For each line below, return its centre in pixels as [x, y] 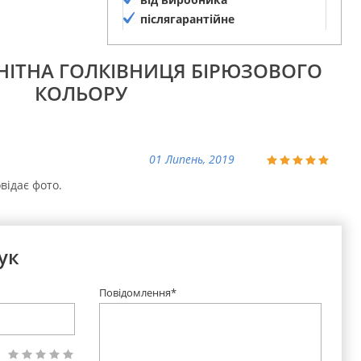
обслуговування [187, 39]
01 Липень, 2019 [192, 160]
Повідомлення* [138, 292]
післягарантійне [187, 19]
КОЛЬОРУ [81, 93]
